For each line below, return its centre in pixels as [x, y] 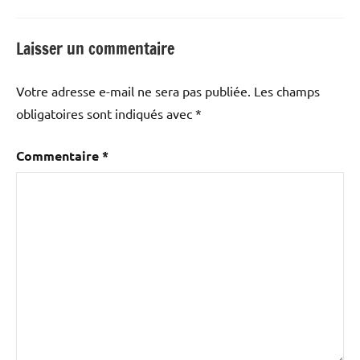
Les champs [287, 90]
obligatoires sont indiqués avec [106, 113]
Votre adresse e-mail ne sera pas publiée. [133, 90]
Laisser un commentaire [95, 48]
